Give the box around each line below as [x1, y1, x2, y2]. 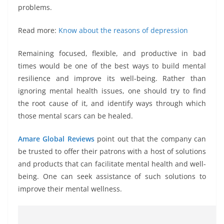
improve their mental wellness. [18, 183, 122, 193]
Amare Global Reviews [18, 133, 94, 143]
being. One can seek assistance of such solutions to [18, 171, 206, 181]
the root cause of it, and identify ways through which [18, 98, 206, 108]
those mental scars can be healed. [18, 110, 133, 120]
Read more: [18, 25, 58, 35]
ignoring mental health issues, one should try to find [18, 85, 206, 95]
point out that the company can [94, 133, 206, 143]
